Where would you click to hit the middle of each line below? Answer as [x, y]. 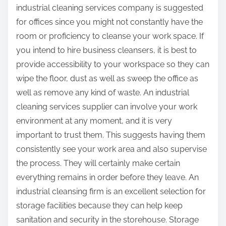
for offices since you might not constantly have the [109, 22]
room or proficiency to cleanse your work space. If [110, 36]
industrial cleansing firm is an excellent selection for [111, 192]
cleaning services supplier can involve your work [107, 107]
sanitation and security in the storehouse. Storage [107, 220]
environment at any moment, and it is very [94, 121]
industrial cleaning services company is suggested [110, 8]
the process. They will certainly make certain [98, 163]
